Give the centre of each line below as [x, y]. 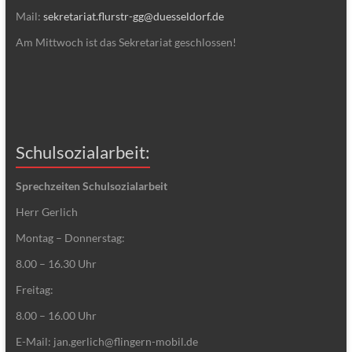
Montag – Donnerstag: [70, 237]
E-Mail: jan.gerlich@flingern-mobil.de [106, 341]
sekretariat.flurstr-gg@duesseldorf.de [133, 16]
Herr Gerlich [46, 211]
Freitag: [34, 289]
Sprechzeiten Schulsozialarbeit [91, 185]
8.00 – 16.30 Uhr [56, 263]
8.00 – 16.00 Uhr [56, 315]
